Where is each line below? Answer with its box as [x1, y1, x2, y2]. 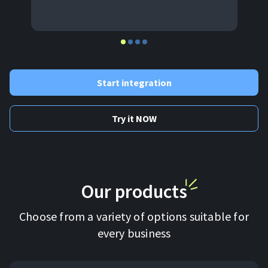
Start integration [96, 77, 172, 89]
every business [97, 226, 171, 240]
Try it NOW [111, 112, 157, 124]
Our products [81, 179, 187, 203]
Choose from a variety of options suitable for [19, 209, 249, 224]
